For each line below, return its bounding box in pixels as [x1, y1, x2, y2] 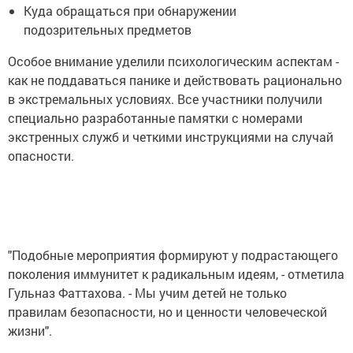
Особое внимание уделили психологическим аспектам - [8, 52, 339, 69]
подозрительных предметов [24, 20, 191, 38]
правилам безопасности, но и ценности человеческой [8, 303, 327, 320]
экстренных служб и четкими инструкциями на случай [8, 128, 333, 145]
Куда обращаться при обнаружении [24, 2, 236, 19]
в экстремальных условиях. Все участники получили [8, 90, 322, 107]
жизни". [8, 321, 52, 339]
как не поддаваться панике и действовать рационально [8, 71, 342, 88]
